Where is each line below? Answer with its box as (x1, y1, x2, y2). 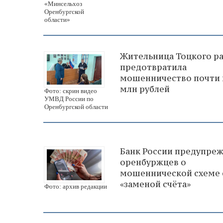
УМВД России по (44, 95, 94, 103)
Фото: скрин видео (44, 87, 97, 95)
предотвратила (120, 61, 187, 73)
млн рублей (120, 83, 170, 95)
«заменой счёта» (120, 179, 191, 190)
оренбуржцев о (120, 157, 186, 168)
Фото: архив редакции (44, 183, 107, 191)
